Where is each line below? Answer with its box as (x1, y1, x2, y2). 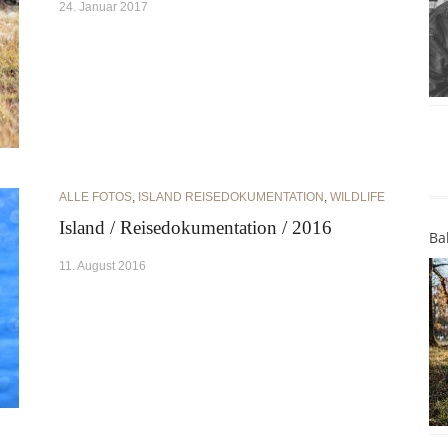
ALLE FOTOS (59, 190, 132, 205)
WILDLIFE (330, 190, 385, 205)
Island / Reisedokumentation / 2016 (59, 217, 332, 239)
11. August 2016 (59, 259, 146, 274)
